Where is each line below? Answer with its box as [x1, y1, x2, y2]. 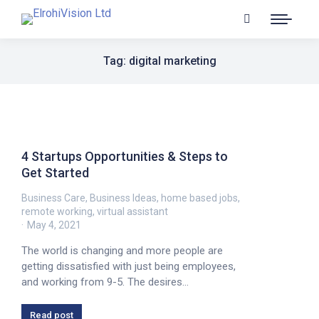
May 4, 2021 [27, 219, 81, 231]
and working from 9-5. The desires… [21, 276, 189, 288]
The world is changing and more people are [21, 244, 223, 257]
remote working [21, 206, 93, 217]
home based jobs [161, 192, 238, 204]
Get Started [21, 165, 89, 180]
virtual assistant [97, 206, 168, 217]
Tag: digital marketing [103, 54, 216, 68]
